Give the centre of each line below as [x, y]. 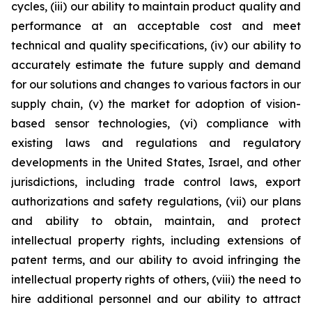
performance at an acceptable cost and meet [156, 26]
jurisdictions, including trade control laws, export [156, 182]
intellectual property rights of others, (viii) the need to [156, 279]
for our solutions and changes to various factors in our [156, 84]
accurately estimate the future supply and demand [156, 65]
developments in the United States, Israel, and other [156, 162]
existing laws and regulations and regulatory [156, 143]
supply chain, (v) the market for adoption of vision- [156, 104]
